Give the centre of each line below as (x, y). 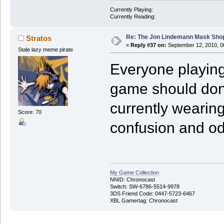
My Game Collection (134, 173)
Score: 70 (29, 112)
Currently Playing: (131, 9)
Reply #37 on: (148, 45)
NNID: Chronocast (132, 180)
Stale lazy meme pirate (45, 49)
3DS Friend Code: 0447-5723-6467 (152, 194)
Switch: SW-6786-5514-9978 (144, 187)
